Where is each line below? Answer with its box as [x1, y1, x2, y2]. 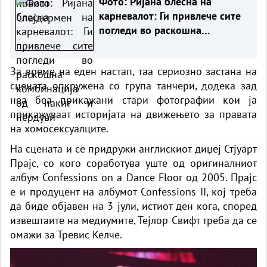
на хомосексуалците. [10, 121, 108, 135]
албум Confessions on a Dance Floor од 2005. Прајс [10, 170, 257, 184]
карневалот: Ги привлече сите [98, 8, 241, 23]
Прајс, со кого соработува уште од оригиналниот [10, 156, 257, 170]
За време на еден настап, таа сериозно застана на [10, 64, 257, 78]
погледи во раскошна [98, 23, 201, 37]
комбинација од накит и [98, 37, 215, 51]
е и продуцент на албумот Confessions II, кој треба [10, 184, 257, 198]
